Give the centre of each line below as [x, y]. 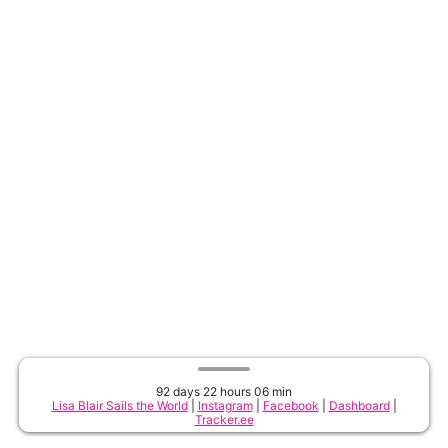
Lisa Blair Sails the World [119, 405]
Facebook [290, 405]
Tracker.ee [224, 419]
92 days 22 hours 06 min [224, 391]
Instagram [225, 405]
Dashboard [359, 405]
